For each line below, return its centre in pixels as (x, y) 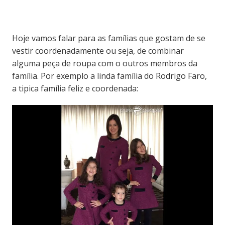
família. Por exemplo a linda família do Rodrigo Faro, (109, 76)
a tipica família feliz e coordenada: (75, 88)
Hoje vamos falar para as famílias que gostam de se (108, 38)
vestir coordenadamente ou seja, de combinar (98, 50)
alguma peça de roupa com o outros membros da (104, 63)
